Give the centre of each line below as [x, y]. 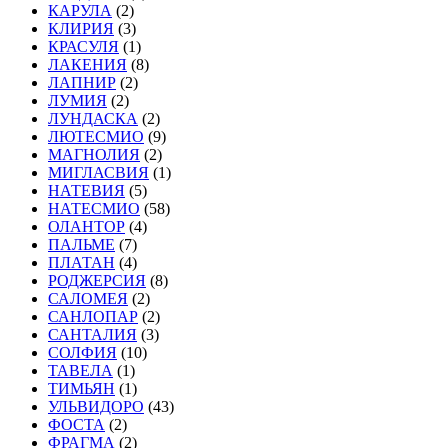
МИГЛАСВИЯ [98, 172]
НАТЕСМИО [94, 208]
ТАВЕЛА [80, 370]
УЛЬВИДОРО [96, 406]
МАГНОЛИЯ [94, 154]
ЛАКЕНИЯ [87, 64]
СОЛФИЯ [82, 352]
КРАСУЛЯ [83, 46]
